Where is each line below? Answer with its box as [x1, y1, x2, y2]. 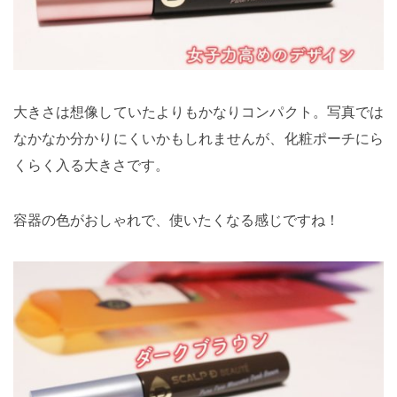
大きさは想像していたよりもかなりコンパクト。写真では [13, 102, 384, 121]
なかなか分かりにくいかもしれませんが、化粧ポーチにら [13, 128, 384, 147]
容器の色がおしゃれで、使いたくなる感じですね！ [13, 210, 339, 229]
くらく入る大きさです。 [13, 155, 169, 174]
